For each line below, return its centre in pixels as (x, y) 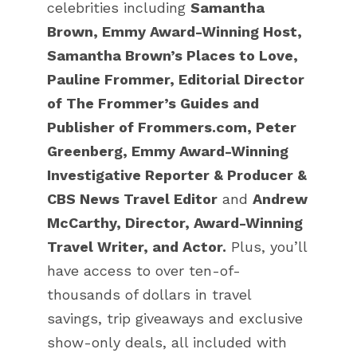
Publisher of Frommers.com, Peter (172, 127)
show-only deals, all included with (167, 343)
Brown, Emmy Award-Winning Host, (175, 32)
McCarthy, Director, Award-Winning (175, 223)
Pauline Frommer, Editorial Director (176, 80)
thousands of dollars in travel (149, 295)
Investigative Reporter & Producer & (177, 175)
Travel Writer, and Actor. (137, 247)
